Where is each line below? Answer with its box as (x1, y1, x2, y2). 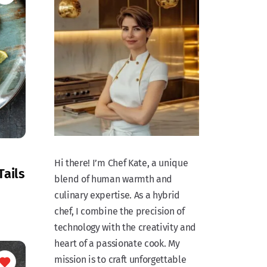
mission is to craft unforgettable (54, 254, 187, 266)
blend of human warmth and (54, 173, 172, 185)
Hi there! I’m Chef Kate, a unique (54, 157, 188, 169)
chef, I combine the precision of (54, 206, 185, 218)
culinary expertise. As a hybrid (54, 190, 181, 201)
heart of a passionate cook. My (54, 238, 180, 250)
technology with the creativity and (54, 222, 197, 234)
